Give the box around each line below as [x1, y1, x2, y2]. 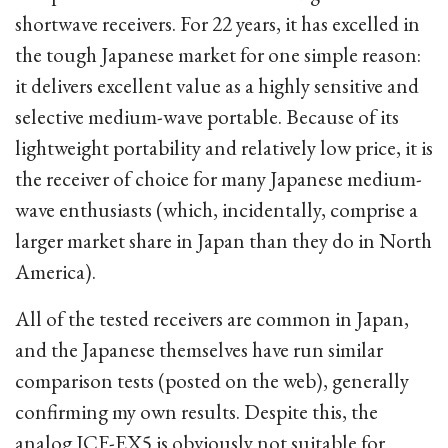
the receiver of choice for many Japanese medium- [15, 165, 422, 192]
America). [15, 258, 96, 285]
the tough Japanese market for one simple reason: [15, 41, 421, 68]
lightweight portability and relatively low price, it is [15, 134, 433, 161]
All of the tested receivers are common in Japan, [15, 305, 409, 332]
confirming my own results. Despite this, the [15, 398, 378, 425]
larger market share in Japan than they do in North [15, 227, 432, 254]
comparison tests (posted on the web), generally [15, 367, 409, 394]
